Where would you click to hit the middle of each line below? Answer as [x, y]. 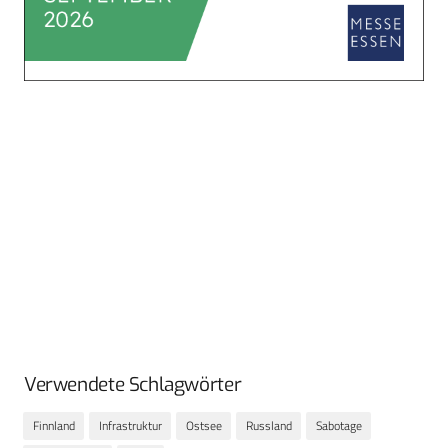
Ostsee [203, 426]
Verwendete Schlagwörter [133, 384]
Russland [268, 426]
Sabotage [338, 426]
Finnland [53, 426]
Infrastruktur [130, 426]
